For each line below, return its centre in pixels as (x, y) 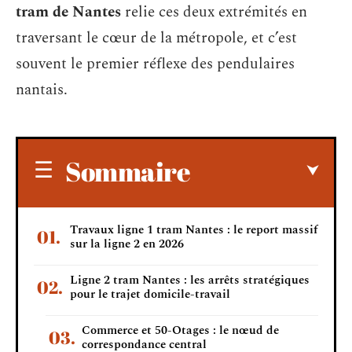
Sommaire (128, 171)
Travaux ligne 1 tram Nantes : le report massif (194, 229)
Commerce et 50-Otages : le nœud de (180, 330)
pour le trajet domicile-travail (150, 294)
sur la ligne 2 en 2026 (127, 244)
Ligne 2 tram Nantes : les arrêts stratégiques (190, 280)
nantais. (42, 90)
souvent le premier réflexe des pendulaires (155, 64)
